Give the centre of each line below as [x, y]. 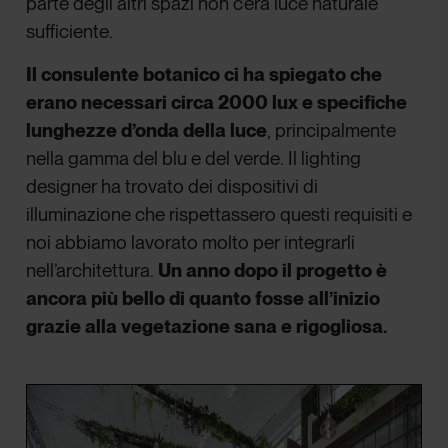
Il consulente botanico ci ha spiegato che [204, 74]
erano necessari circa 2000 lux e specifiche [217, 102]
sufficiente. [70, 32]
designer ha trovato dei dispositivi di [172, 186]
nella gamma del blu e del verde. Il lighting [194, 158]
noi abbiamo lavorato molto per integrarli [191, 242]
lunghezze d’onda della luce [147, 130]
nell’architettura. [92, 270]
